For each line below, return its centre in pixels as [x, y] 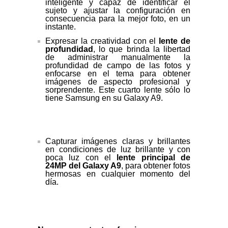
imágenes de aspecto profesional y [118, 82]
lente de [175, 41]
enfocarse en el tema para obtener [118, 74]
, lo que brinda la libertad [142, 49]
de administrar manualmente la [118, 58]
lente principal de [154, 158]
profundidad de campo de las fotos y [118, 66]
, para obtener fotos [156, 166]
